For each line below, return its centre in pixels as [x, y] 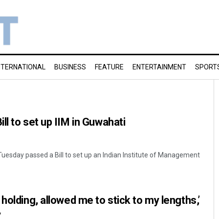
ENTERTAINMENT [159, 67]
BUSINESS [70, 67]
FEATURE [109, 67]
